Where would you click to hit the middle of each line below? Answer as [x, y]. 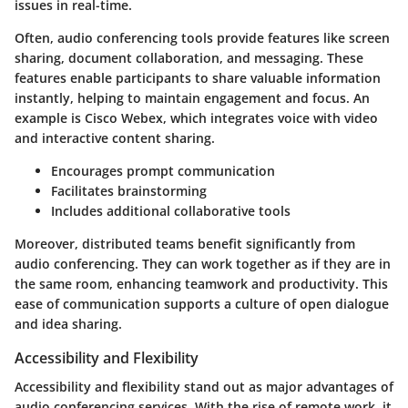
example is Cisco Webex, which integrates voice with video [196, 118]
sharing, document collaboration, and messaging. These [189, 58]
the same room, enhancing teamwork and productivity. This [201, 284]
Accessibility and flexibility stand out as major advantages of [204, 387]
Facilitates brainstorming [129, 191]
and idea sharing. [68, 324]
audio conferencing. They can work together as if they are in [203, 264]
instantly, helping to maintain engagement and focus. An [192, 98]
